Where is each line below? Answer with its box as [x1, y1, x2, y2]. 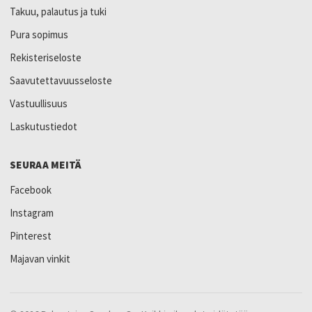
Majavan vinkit [10, 251, 70, 265]
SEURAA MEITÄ [10, 157, 82, 171]
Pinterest [10, 228, 52, 242]
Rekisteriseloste [10, 50, 81, 64]
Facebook [10, 182, 52, 196]
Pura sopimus [10, 27, 68, 41]
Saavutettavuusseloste [10, 73, 112, 87]
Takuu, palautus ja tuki [10, 4, 107, 18]
